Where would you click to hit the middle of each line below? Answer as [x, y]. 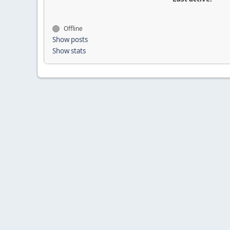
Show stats [69, 51]
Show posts [70, 40]
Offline [72, 28]
